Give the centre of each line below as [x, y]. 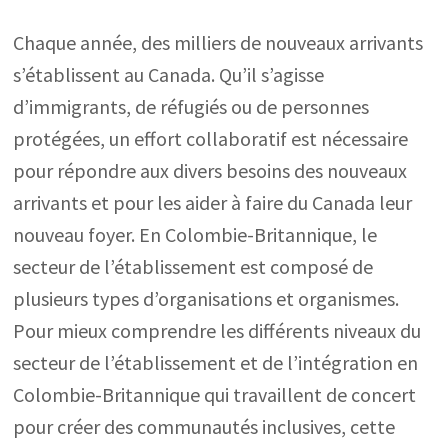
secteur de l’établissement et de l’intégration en [216, 362]
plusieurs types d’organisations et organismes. [206, 298]
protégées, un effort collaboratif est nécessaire [211, 138]
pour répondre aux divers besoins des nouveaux [210, 170]
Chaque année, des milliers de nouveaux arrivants [218, 42]
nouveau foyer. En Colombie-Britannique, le [195, 234]
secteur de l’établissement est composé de [193, 266]
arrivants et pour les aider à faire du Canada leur [213, 202]
